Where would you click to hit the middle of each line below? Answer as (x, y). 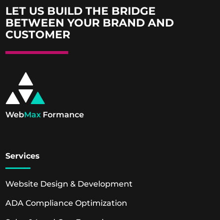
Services (23, 156)
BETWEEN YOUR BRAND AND (90, 23)
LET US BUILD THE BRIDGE (81, 11)
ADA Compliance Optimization (67, 203)
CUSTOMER (38, 34)
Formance (63, 114)
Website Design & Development (69, 184)
